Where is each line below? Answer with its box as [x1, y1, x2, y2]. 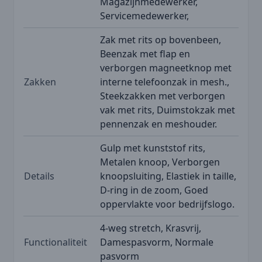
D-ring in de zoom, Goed [100, 183, 208, 196]
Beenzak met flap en [100, 47, 190, 60]
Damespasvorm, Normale [100, 235, 213, 249]
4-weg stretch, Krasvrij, [100, 221, 201, 235]
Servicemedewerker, [100, 9, 189, 22]
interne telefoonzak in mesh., [100, 75, 229, 88]
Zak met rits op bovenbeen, [100, 33, 221, 46]
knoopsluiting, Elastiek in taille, [100, 169, 236, 182]
